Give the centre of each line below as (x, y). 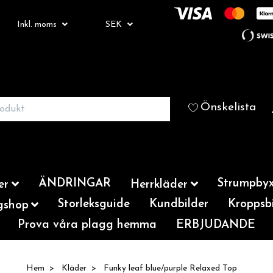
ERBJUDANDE (216, 225)
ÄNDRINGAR (75, 184)
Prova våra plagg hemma (87, 225)
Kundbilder (179, 204)
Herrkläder (159, 185)
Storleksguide (94, 204)
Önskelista (228, 108)
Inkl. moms (38, 24)
